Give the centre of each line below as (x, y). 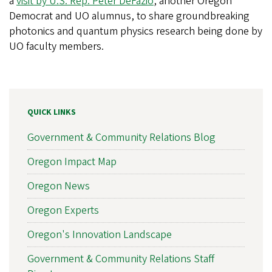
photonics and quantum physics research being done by (136, 32)
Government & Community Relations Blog (121, 138)
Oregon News (59, 186)
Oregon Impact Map (72, 162)
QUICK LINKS (52, 113)
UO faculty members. (58, 47)
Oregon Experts (63, 211)
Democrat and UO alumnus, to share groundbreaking (129, 16)
